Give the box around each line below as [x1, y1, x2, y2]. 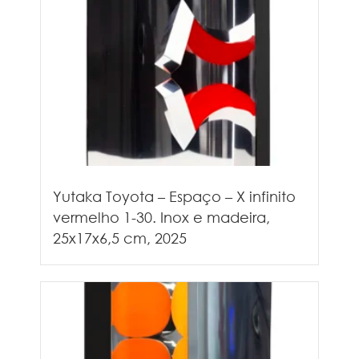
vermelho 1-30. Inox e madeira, [53, 208, 270, 226]
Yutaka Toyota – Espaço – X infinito [53, 187, 296, 205]
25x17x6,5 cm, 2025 [53, 228, 187, 247]
